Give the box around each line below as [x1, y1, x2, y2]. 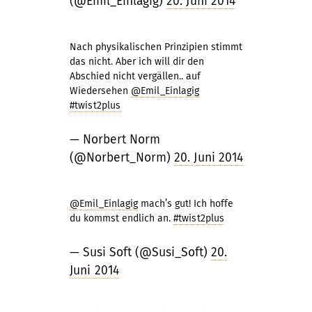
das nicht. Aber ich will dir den [70, 56, 204, 68]
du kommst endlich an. [70, 212, 173, 224]
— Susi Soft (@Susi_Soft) [70, 245, 211, 260]
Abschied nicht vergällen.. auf [70, 70, 201, 82]
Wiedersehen [70, 85, 131, 97]
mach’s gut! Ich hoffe [138, 198, 234, 210]
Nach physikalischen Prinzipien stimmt [70, 41, 242, 53]
